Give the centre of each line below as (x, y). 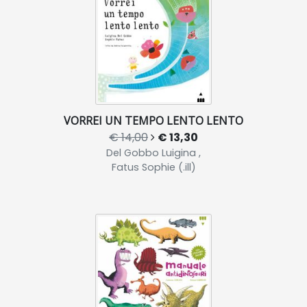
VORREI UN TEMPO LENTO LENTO (153, 121)
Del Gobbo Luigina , (153, 153)
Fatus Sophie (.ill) (153, 168)
